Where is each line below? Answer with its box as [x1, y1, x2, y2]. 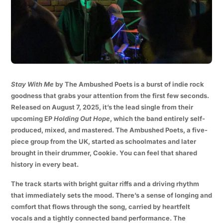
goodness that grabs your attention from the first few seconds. [10, 92, 209, 100]
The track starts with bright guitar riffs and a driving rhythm [10, 180, 199, 188]
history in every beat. [10, 160, 79, 169]
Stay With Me [10, 80, 54, 89]
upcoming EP [10, 114, 54, 123]
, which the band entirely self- [110, 114, 205, 123]
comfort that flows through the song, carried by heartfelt [10, 203, 190, 211]
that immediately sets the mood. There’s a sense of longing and [10, 191, 212, 200]
